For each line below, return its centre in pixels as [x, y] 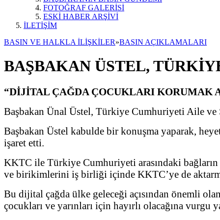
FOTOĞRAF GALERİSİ [84, 8]
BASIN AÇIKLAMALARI [163, 42]
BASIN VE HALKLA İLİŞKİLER [60, 42]
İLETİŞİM [40, 25]
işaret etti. [24, 142]
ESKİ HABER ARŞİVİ [81, 16]
